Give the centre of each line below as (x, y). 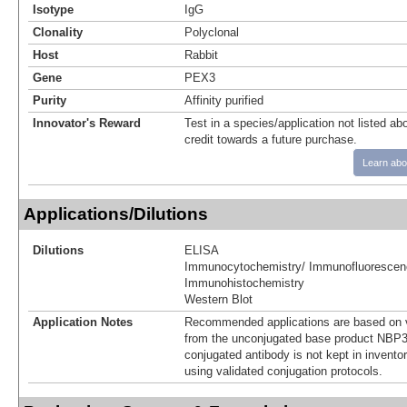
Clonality (58, 32)
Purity (50, 100)
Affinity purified (224, 100)
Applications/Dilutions (116, 213)
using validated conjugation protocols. (283, 371)
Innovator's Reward (87, 123)
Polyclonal (212, 32)
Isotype (53, 9)
